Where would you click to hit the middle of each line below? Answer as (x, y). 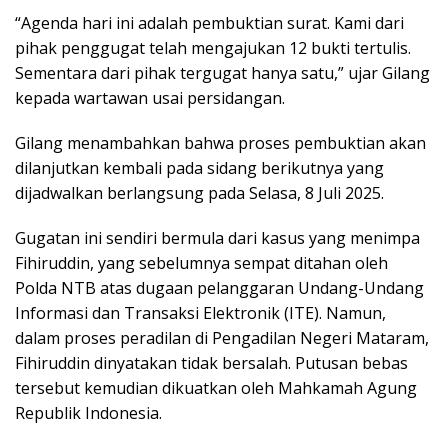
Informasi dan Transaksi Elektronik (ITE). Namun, (200, 313)
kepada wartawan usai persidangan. (150, 98)
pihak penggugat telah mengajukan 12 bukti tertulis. (213, 48)
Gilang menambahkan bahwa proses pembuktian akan (220, 143)
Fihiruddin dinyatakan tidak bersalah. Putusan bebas (211, 363)
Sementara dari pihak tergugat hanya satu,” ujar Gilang (222, 73)
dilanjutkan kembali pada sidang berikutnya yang (199, 168)
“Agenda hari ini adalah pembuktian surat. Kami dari (209, 23)
